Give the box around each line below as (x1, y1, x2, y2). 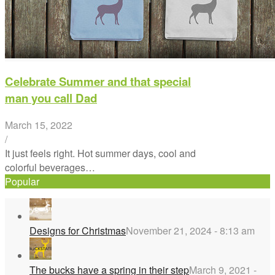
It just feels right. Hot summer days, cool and (5, 145, 196, 160)
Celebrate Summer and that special (5, 73, 191, 90)
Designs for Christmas (29, 223, 126, 238)
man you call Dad (5, 90, 97, 107)
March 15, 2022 (5, 117, 72, 132)
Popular (5, 174, 39, 188)
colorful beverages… (5, 160, 95, 174)
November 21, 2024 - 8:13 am (126, 223, 255, 238)
